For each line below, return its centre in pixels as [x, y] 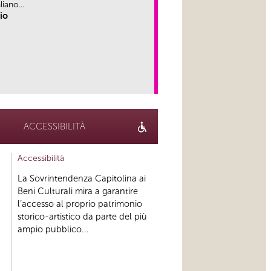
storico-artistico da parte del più [82, 217]
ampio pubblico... [53, 230]
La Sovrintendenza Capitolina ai [81, 179]
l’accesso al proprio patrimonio [80, 204]
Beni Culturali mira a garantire [77, 191]
